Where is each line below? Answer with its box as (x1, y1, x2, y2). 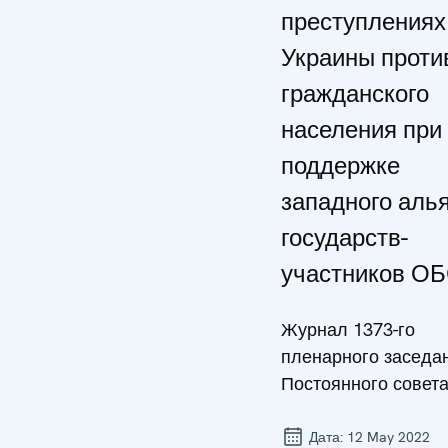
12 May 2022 (347, 428, 430, 446)
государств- (281, 222, 408, 253)
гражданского (281, 78, 429, 109)
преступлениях (281, 6, 446, 37)
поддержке (281, 150, 400, 181)
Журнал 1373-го (281, 318, 415, 341)
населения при (281, 114, 442, 145)
